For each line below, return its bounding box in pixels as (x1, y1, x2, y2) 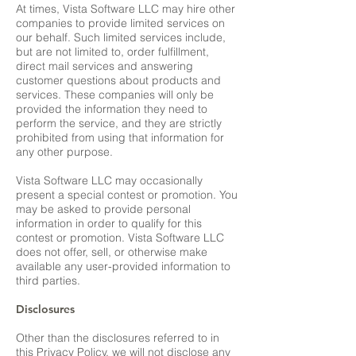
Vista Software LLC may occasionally (16, 173, 203, 188)
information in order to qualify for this (16, 216, 202, 230)
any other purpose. (16, 145, 113, 159)
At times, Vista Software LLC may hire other (16, 2, 235, 16)
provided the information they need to (16, 102, 207, 116)
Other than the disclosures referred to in (16, 331, 219, 345)
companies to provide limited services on (16, 16, 225, 30)
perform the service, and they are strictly (16, 116, 222, 130)
